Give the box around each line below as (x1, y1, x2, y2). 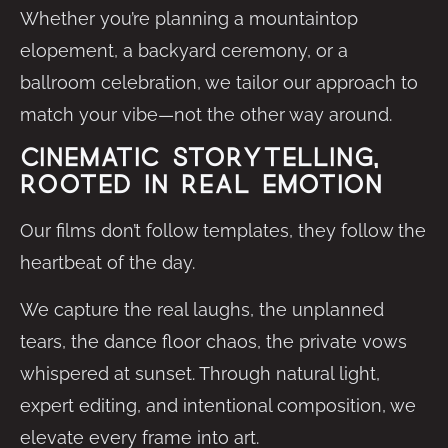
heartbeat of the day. (20, 252, 195, 274)
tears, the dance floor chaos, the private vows (20, 330, 407, 352)
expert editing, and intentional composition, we (20, 394, 416, 416)
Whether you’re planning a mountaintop (20, 7, 358, 29)
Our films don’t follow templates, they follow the (20, 220, 426, 242)
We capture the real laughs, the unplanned (20, 298, 384, 320)
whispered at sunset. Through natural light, (20, 362, 380, 384)
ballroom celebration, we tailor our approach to (20, 71, 418, 93)
